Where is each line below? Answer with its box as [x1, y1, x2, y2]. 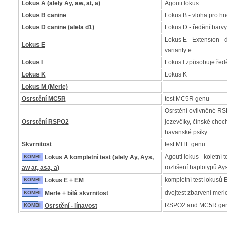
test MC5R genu [164, 95, 209, 102]
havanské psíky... [164, 129, 211, 136]
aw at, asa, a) [21, 164, 59, 171]
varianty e [164, 47, 192, 54]
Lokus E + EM [44, 177, 84, 184]
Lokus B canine [21, 12, 66, 19]
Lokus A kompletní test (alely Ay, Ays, [44, 154, 154, 161]
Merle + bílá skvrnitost [44, 190, 108, 197]
